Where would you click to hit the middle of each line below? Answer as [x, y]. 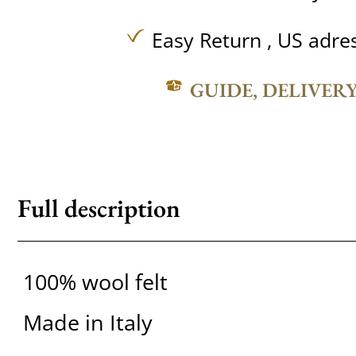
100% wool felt [95, 282]
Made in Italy [87, 323]
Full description [99, 208]
